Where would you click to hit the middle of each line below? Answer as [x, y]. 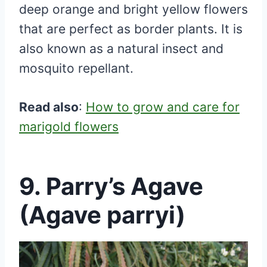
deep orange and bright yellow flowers [133, 10]
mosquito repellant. [78, 69]
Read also [49, 107]
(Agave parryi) [102, 215]
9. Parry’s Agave [111, 187]
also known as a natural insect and [121, 49]
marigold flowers [69, 127]
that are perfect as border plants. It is [131, 29]
